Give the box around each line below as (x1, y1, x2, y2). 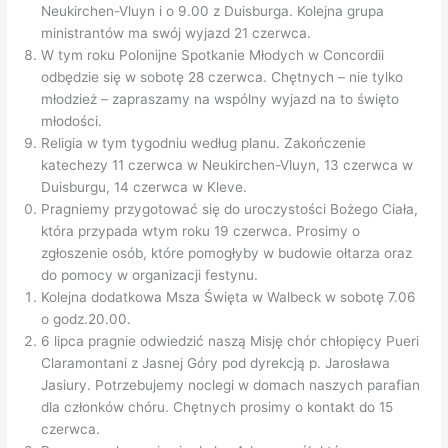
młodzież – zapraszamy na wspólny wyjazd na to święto (41, 91, 400, 108)
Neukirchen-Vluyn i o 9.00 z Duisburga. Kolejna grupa (41, 3, 385, 20)
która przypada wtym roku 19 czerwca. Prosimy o (41, 223, 361, 240)
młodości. (41, 113, 103, 130)
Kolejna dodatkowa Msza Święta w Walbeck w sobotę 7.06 (41, 289, 417, 306)
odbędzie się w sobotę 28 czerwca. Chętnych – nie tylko (41, 69, 404, 86)
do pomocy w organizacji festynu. (41, 267, 259, 284)
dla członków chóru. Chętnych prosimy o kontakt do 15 (41, 399, 394, 416)
